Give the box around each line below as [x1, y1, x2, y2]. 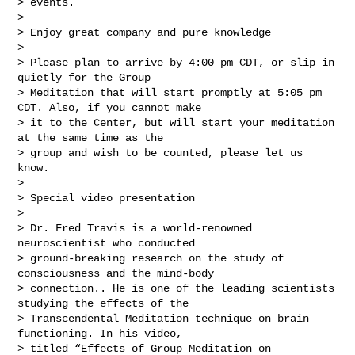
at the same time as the [17, 131, 170, 144]
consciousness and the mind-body [17, 266, 221, 280]
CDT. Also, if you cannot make [17, 101, 208, 114]
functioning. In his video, [17, 326, 189, 340]
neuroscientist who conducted [17, 236, 202, 250]
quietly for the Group [17, 71, 158, 84]
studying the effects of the [17, 296, 196, 310]
